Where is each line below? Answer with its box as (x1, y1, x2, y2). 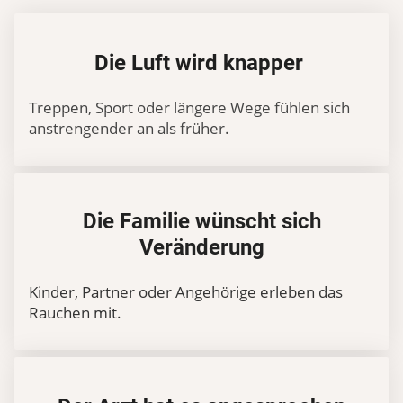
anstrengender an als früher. (29, 117, 229, 139)
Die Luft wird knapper (94, 50, 309, 76)
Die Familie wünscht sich (82, 209, 321, 235)
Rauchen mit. (29, 302, 121, 323)
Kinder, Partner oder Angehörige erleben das (29, 282, 343, 302)
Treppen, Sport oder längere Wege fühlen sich (29, 96, 350, 118)
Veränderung (139, 235, 264, 261)
